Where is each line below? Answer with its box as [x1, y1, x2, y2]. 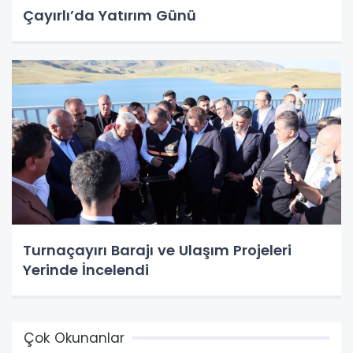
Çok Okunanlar [24, 329, 124, 348]
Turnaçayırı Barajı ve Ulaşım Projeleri [23, 240, 292, 261]
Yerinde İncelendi [23, 260, 149, 281]
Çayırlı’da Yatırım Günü [23, 6, 196, 26]
